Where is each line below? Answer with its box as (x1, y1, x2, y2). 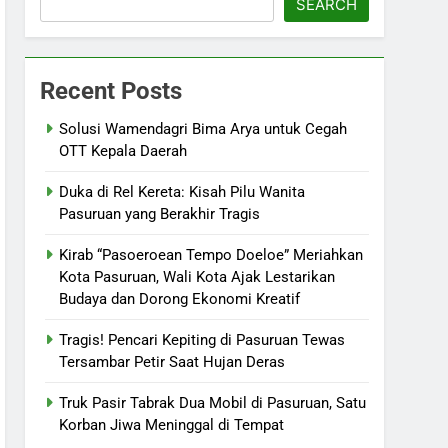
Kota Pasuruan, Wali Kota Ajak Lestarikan (59, 268, 336, 286)
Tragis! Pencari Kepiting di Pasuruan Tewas (59, 331, 346, 349)
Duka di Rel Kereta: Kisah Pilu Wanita (59, 183, 306, 201)
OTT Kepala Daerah (59, 142, 188, 160)
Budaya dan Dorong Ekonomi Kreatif (59, 290, 301, 308)
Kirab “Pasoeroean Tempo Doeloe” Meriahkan (59, 246, 364, 264)
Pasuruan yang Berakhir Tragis (59, 205, 261, 223)
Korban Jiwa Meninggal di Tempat (59, 416, 285, 434)
